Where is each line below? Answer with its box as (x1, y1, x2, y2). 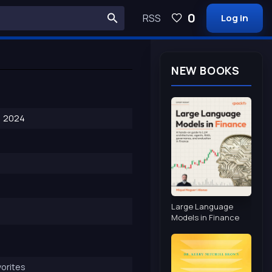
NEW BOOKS (171, 63, 240, 78)
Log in (221, 12, 248, 24)
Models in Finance (171, 211, 239, 223)
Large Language (171, 200, 233, 212)
